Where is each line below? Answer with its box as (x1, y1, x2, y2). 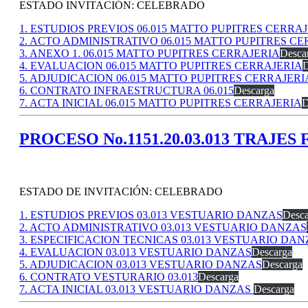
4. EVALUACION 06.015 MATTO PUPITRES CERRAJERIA (19, 60, 302, 72)
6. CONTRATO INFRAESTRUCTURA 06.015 (19, 85, 234, 97)
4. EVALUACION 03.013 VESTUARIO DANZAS (19, 246, 252, 258)
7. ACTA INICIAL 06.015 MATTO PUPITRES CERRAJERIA (19, 97, 302, 109)
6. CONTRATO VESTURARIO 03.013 (19, 271, 198, 283)
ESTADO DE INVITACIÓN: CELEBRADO (19, 186, 223, 198)
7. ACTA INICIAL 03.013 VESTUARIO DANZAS (19, 283, 254, 296)
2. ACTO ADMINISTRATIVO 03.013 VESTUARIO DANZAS (19, 221, 307, 234)
